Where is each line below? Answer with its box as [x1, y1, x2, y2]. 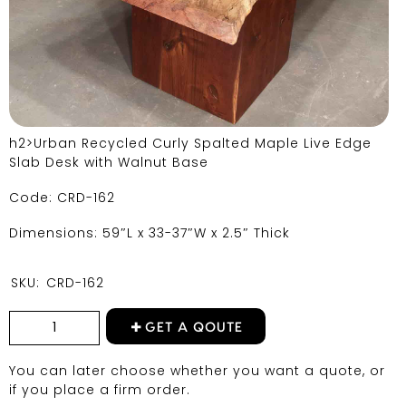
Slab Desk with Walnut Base [9, 152, 208, 171]
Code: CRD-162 [9, 188, 115, 207]
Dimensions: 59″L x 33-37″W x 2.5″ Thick [9, 224, 290, 243]
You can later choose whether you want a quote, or [9, 362, 385, 381]
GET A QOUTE [144, 321, 243, 335]
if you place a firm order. [9, 381, 190, 400]
